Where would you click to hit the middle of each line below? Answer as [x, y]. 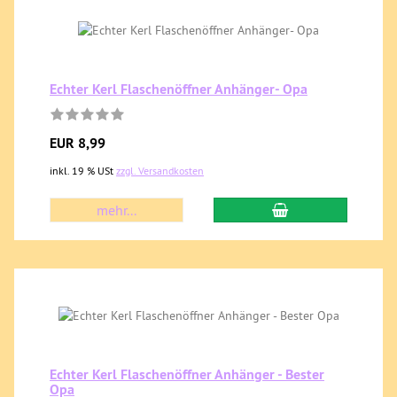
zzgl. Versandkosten [160, 171]
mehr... [117, 210]
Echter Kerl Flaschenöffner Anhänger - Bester [187, 374]
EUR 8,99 [78, 143]
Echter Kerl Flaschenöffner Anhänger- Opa [179, 89]
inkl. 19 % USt [83, 171]
